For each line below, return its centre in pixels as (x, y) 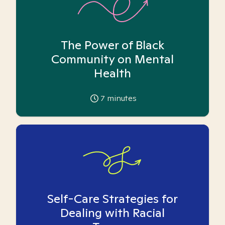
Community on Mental (113, 59)
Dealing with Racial (113, 213)
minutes (121, 98)
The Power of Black (113, 45)
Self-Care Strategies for (113, 199)
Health (113, 73)
